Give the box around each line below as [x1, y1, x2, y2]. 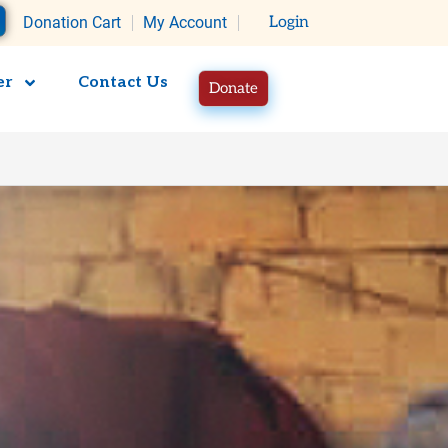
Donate [209, 79, 258, 98]
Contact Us [78, 73, 168, 93]
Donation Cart [23, 13, 121, 32]
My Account [143, 13, 227, 32]
